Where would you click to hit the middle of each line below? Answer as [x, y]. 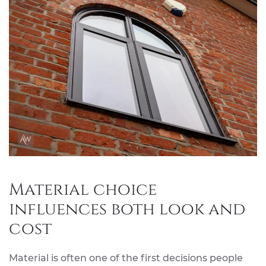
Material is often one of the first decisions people [126, 258]
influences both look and [127, 209]
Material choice [83, 189]
